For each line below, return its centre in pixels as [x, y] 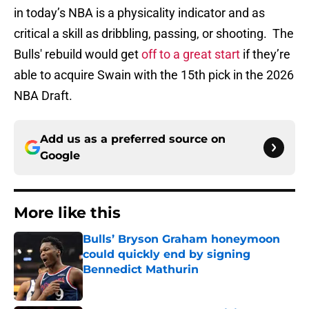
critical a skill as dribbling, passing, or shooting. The [154, 34]
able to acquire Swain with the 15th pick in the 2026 [154, 75]
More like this [67, 213]
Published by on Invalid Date [142, 283]
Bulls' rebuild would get [78, 54]
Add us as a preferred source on [133, 139]
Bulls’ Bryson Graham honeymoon [181, 239]
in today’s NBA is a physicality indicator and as [139, 13]
